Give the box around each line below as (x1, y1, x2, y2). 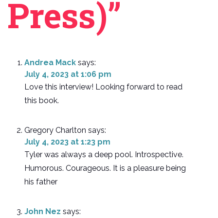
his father (24, 177, 57, 187)
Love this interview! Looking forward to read (24, 82, 182, 92)
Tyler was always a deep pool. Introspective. (24, 150, 183, 160)
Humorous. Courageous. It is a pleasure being (24, 163, 186, 173)
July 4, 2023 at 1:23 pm (24, 137, 110, 147)
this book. (24, 96, 59, 106)
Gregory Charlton (24, 126, 86, 135)
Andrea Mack (24, 58, 76, 68)
